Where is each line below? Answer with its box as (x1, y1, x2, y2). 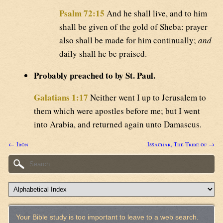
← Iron (8, 139, 28, 148)
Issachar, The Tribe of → (147, 139, 215, 148)
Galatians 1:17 (34, 91, 88, 104)
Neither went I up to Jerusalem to (88, 91, 206, 103)
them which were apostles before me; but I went (34, 105, 200, 116)
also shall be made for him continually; (59, 34, 198, 46)
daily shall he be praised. (59, 47, 147, 59)
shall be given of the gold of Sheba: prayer (59, 20, 208, 32)
